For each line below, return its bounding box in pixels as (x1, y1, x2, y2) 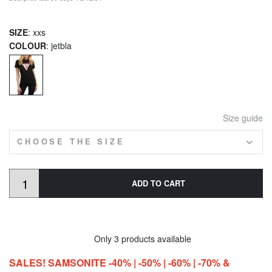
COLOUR (9, 39, 46, 52)
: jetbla (46, 39, 72, 52)
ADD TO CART (131, 178, 185, 189)
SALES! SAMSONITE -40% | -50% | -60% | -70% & (9, 256, 230, 270)
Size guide (220, 111, 263, 124)
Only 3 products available (91, 233, 191, 245)
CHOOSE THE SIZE (17, 135, 125, 147)
